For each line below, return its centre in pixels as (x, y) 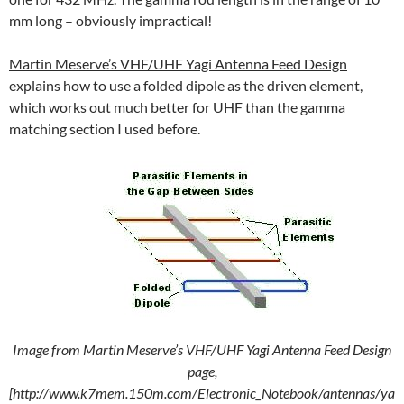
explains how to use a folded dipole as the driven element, (186, 86)
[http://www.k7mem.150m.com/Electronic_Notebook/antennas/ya (202, 393)
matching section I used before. (105, 129)
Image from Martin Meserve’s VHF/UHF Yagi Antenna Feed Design (202, 350)
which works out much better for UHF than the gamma (177, 107)
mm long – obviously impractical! (110, 21)
